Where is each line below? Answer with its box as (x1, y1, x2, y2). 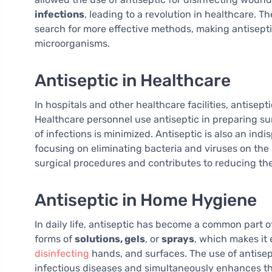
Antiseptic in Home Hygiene (35, 190, 257, 211)
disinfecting (35, 248, 89, 260)
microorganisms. (35, 38, 110, 50)
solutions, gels (75, 233, 145, 245)
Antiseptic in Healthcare (35, 70, 231, 91)
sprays (161, 233, 194, 245)
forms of (35, 233, 75, 245)
